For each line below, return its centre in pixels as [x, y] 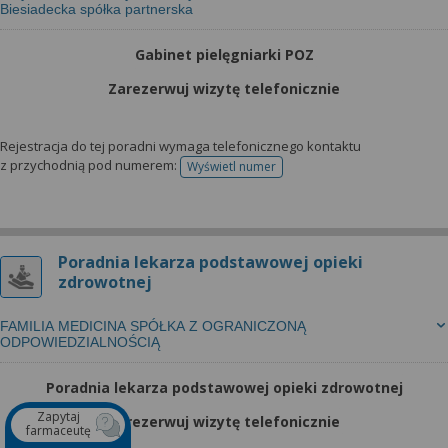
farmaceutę [58, 430]
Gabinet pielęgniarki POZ [224, 54]
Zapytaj [58, 416]
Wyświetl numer [231, 166]
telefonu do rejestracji [292, 173]
